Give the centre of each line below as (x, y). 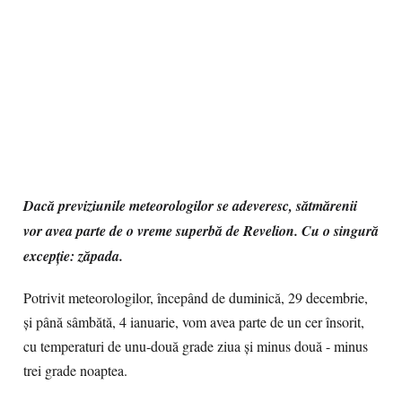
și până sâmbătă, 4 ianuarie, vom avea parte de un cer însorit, (194, 322)
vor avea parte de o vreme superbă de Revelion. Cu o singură (201, 231)
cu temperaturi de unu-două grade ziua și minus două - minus (196, 346)
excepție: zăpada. (73, 256)
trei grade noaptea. (75, 371)
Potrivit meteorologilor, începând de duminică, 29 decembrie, (196, 298)
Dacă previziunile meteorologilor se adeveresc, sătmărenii (190, 205)
